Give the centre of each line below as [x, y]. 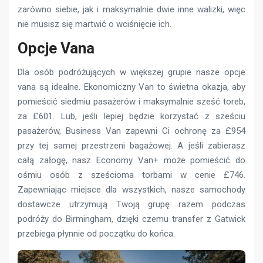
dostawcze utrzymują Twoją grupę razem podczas [131, 205]
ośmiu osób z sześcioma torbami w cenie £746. [131, 175]
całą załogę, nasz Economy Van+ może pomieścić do [131, 161]
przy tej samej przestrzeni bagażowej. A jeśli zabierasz [131, 146]
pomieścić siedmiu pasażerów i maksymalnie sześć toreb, [131, 102]
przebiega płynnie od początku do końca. [96, 234]
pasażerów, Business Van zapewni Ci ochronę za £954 [131, 131]
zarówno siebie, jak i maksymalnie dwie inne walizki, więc [131, 10]
